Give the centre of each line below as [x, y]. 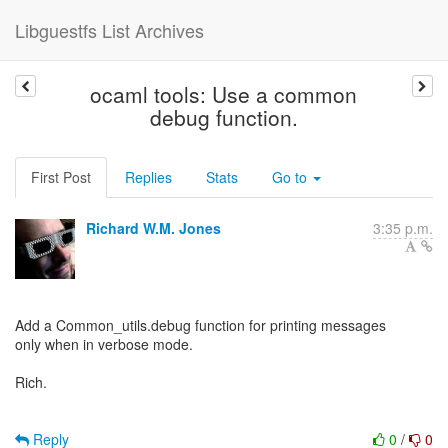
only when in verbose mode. [104, 344]
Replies [148, 177]
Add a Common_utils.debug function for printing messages [200, 325]
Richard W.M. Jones [153, 228]
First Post [61, 177]
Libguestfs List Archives [109, 30]
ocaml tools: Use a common [224, 94]
